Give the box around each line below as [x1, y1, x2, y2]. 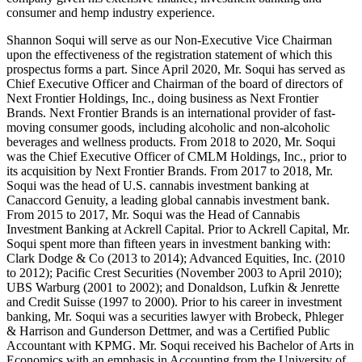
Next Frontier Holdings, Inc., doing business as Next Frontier [6, 91, 318, 106]
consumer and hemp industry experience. [6, 6, 215, 20]
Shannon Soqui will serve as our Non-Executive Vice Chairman [6, 33, 332, 48]
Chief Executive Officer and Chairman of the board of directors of [6, 77, 343, 91]
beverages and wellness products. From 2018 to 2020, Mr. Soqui [6, 135, 335, 149]
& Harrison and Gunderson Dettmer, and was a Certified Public [6, 324, 330, 339]
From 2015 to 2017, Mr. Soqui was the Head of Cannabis [6, 208, 300, 222]
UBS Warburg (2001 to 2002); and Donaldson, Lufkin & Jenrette [6, 280, 339, 295]
